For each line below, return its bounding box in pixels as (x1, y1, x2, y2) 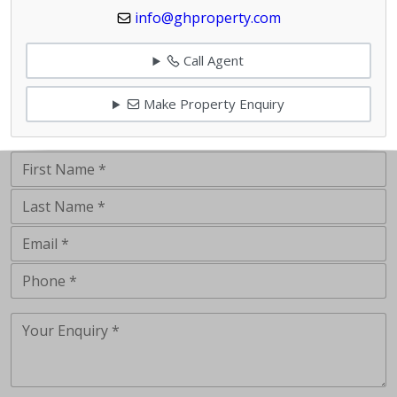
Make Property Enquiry (139, 95, 284, 113)
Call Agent (180, 51, 245, 70)
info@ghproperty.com (134, 7, 281, 27)
